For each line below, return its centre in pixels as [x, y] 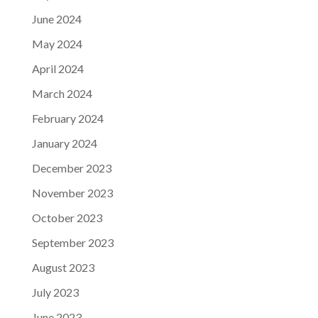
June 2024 [56, 19]
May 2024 [57, 44]
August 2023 [63, 267]
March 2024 [62, 93]
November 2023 [72, 193]
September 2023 [72, 242]
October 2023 [67, 218]
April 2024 [57, 68]
